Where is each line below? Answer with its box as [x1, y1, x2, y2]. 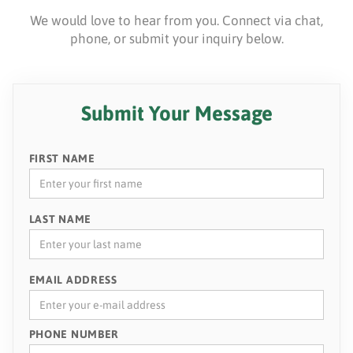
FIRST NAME [28, 152, 95, 165]
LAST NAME [28, 213, 91, 226]
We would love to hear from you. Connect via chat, [30, 13, 323, 29]
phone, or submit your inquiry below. [69, 31, 284, 47]
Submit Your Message [80, 102, 273, 125]
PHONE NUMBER [28, 328, 120, 341]
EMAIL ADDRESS [28, 273, 117, 287]
